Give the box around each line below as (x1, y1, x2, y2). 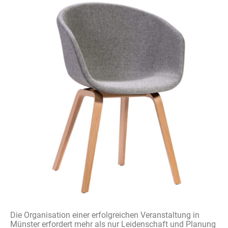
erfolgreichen (92, 210, 138, 220)
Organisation (24, 210, 70, 220)
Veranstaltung (140, 210, 191, 220)
